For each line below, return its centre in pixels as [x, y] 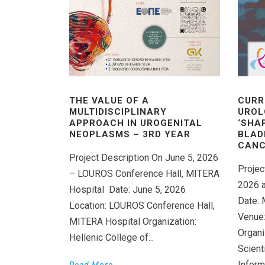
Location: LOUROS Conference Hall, [142, 205]
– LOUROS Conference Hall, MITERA [144, 173]
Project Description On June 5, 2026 [144, 157]
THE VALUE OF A [109, 100]
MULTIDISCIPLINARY [118, 112]
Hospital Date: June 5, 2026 [127, 189]
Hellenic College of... [112, 237]
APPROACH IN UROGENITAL [136, 123]
